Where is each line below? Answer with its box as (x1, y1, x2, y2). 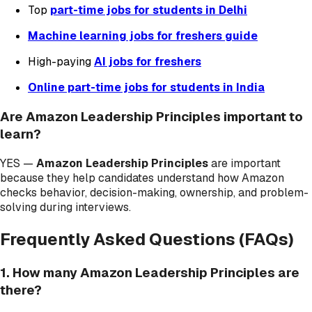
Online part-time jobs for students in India (28, 80, 265, 95)
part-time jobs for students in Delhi (50, 3, 247, 18)
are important (208, 155, 281, 171)
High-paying (28, 54, 94, 70)
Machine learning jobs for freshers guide (28, 29, 258, 44)
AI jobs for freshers (94, 54, 201, 70)
